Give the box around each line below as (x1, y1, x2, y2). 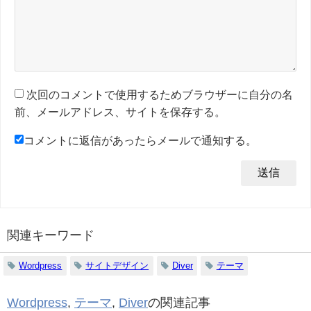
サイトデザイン (85, 260, 149, 270)
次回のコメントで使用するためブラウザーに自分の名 (26, 88, 293, 100)
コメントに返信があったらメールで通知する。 (24, 134, 257, 146)
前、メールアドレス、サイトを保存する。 (15, 106, 226, 117)
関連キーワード (7, 228, 94, 242)
